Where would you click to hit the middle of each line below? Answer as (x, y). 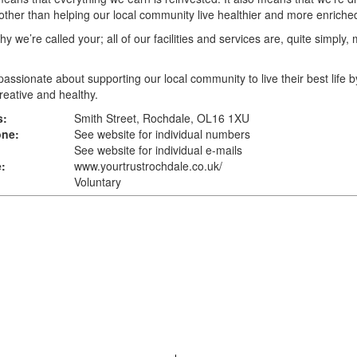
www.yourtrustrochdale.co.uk (146, 166)
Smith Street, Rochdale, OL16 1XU (161, 118)
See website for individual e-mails (158, 150)
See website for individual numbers (162, 134)
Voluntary (97, 182)
